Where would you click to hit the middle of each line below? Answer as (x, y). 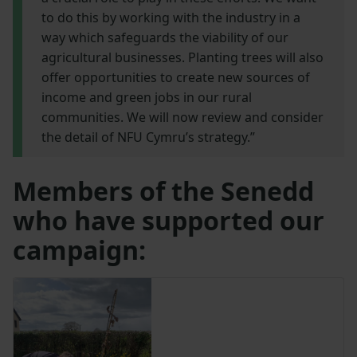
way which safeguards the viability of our (165, 37)
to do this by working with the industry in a (171, 17)
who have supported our (169, 220)
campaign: (79, 249)
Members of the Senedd (163, 190)
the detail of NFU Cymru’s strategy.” (148, 137)
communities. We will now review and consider (182, 117)
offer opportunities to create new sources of (176, 77)
